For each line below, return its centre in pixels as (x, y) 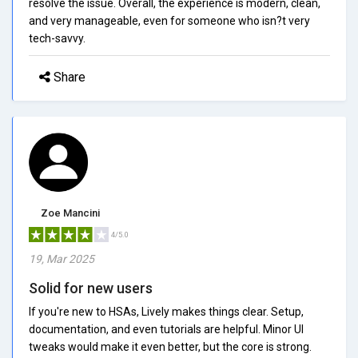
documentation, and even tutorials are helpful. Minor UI (166, 329)
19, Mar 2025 (62, 259)
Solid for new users (91, 288)
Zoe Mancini (70, 213)
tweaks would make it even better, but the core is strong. (170, 346)
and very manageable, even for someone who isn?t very (169, 20)
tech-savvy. (57, 38)
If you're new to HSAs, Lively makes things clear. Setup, (166, 311)
